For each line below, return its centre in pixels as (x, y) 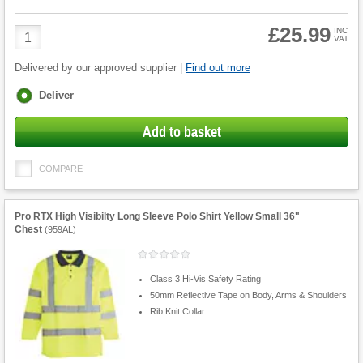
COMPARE (61, 169)
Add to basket (181, 132)
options (34, 109)
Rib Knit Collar (177, 311)
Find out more (218, 68)
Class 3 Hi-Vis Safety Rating (205, 278)
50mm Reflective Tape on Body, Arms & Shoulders (248, 295)
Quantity (38, 46)
